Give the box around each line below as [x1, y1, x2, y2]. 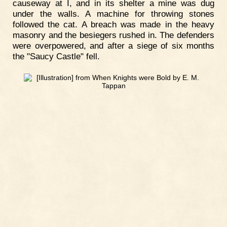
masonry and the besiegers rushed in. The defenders [13, 30, 214, 41]
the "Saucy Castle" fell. [13, 51, 100, 62]
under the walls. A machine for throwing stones [13, 9, 214, 19]
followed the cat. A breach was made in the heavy [13, 19, 214, 30]
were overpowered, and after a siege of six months [13, 41, 214, 51]
